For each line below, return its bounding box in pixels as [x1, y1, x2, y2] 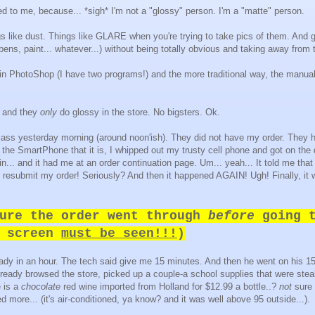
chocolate [21, 281, 60, 292]
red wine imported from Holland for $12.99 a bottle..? [60, 281, 279, 292]
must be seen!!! [61, 226, 177, 241]
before [208, 209, 255, 224]
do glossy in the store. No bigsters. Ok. [57, 107, 220, 118]
